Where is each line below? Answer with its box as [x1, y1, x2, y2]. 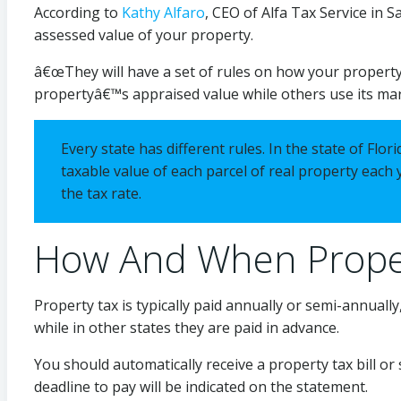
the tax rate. [61, 183, 141, 203]
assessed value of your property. [34, 24, 253, 45]
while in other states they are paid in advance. [34, 317, 339, 337]
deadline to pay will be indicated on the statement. [34, 376, 368, 397]
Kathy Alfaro [122, 2, 205, 22]
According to [34, 2, 122, 22]
